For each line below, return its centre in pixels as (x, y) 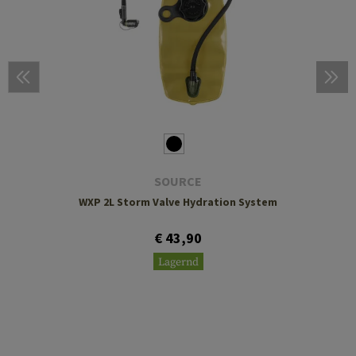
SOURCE (178, 181)
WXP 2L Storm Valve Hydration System (178, 201)
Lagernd (178, 262)
